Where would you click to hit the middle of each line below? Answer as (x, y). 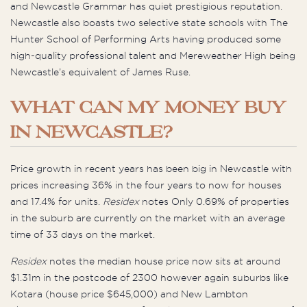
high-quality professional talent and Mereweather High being (153, 55)
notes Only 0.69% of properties (214, 201)
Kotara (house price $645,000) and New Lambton (129, 294)
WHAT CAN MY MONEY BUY (148, 109)
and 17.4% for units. (57, 201)
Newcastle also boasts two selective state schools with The (149, 22)
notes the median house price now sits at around (163, 261)
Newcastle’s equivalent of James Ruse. (103, 72)
